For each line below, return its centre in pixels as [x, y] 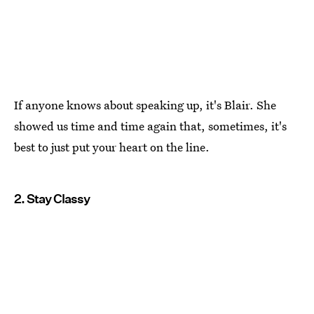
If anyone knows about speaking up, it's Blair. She [145, 104]
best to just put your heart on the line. [112, 146]
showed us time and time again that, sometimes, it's [150, 125]
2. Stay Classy [52, 198]
